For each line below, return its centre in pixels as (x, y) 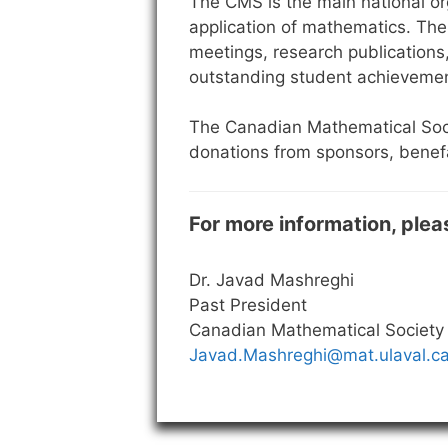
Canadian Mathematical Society (316, 329)
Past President (248, 304)
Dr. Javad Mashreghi (271, 279)
